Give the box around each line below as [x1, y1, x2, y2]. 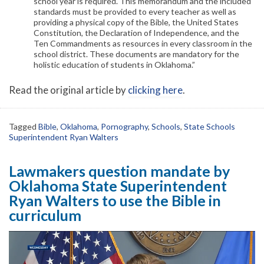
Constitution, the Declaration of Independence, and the [34, 27, 239, 38]
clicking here [128, 83, 183, 96]
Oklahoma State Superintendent [9, 176, 227, 194]
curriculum [9, 206, 81, 224]
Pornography [101, 121, 148, 131]
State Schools [184, 121, 235, 131]
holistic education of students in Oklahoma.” [34, 59, 195, 70]
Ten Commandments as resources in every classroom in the [34, 38, 252, 48]
